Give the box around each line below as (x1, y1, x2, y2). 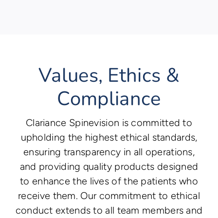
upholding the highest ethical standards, (20, 131, 198, 144)
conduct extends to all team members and (15, 204, 203, 217)
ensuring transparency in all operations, (23, 146, 195, 158)
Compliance (57, 86, 161, 112)
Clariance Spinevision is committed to (25, 117, 193, 129)
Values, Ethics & (38, 62, 180, 89)
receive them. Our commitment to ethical (18, 190, 200, 202)
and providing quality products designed (19, 161, 199, 173)
